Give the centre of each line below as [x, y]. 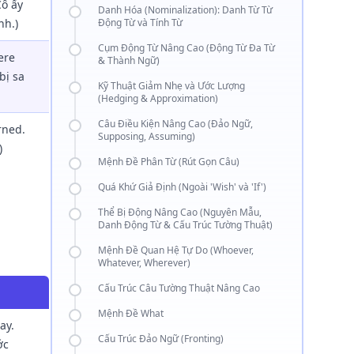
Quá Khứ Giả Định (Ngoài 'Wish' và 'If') [182, 187]
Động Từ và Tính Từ [140, 23]
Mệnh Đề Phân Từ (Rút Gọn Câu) [169, 162]
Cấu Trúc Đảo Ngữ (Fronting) [161, 339]
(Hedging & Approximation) [158, 98]
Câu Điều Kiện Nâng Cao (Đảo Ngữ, [175, 124]
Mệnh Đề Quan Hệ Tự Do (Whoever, [176, 250]
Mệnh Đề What [131, 313]
